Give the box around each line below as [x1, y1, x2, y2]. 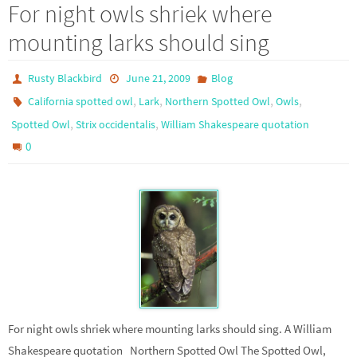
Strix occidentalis [76, 117, 155, 131]
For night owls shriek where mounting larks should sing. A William [8, 320, 331, 336]
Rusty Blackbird [28, 71, 103, 85]
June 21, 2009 [125, 71, 190, 85]
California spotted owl [28, 94, 134, 108]
